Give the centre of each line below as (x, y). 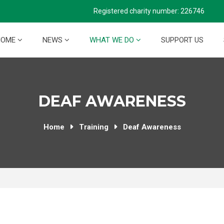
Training (93, 127)
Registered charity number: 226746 (149, 11)
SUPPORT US (182, 40)
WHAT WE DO (113, 40)
